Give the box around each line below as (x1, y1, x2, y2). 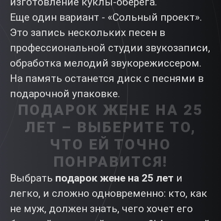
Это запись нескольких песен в (10, 27, 165, 38)
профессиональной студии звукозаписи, (10, 42, 210, 54)
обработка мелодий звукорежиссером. (10, 57, 202, 69)
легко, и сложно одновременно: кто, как (10, 187, 207, 199)
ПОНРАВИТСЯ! (53, 153, 168, 170)
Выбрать (10, 172, 55, 184)
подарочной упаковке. (10, 88, 120, 100)
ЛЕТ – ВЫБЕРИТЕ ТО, (25, 119, 196, 136)
